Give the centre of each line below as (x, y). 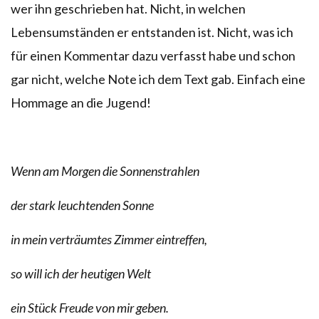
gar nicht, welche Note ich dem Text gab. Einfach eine (158, 79)
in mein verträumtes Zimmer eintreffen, (109, 239)
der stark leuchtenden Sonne (82, 205)
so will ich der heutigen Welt (81, 273)
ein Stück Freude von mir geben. (90, 307)
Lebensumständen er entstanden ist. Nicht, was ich (152, 32)
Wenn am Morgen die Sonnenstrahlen (105, 171)
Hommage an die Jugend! (81, 102)
